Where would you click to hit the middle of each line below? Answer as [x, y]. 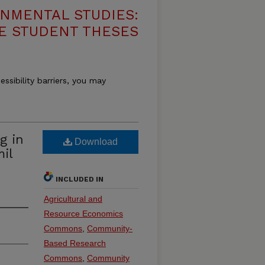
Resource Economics [83, 214]
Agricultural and [73, 199]
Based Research [75, 243]
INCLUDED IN [80, 179]
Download [95, 142]
